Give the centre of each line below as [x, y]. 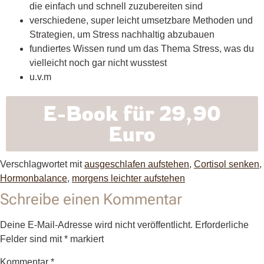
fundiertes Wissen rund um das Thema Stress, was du [142, 49]
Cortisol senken [227, 164]
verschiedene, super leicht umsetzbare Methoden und [141, 21]
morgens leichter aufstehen [128, 179]
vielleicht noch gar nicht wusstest [98, 63]
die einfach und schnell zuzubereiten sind [116, 6]
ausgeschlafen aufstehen [137, 164]
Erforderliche [222, 225]
